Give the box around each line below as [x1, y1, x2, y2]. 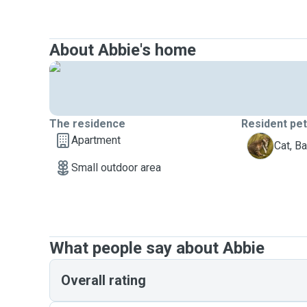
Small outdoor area [71, 161, 161, 174]
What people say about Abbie [49, 238, 265, 258]
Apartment [71, 134, 121, 147]
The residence [49, 117, 125, 130]
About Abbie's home [49, 40, 196, 60]
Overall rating [61, 272, 146, 288]
